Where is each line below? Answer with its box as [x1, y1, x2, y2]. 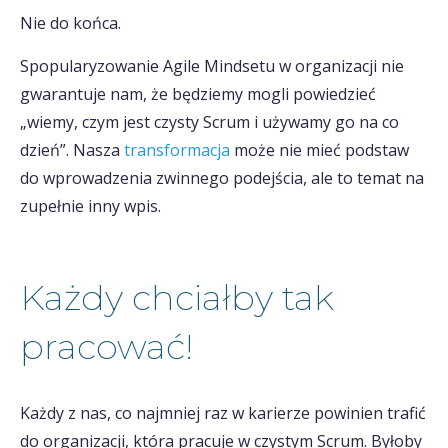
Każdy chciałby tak [20, 276, 334, 319]
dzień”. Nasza [20, 139, 124, 161]
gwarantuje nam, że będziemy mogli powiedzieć [20, 83, 376, 105]
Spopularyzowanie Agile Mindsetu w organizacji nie [20, 55, 404, 77]
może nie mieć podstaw [230, 139, 409, 161]
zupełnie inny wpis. [20, 195, 161, 217]
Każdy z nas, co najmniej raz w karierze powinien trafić [20, 402, 426, 424]
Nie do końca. [20, 12, 121, 34]
